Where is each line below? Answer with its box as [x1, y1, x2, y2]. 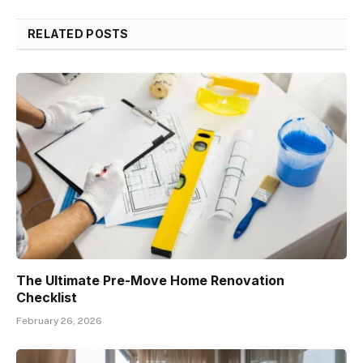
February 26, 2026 [16, 314, 102, 327]
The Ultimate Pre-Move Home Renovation [16, 271, 284, 288]
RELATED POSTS [28, 27, 129, 41]
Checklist [16, 288, 77, 305]
